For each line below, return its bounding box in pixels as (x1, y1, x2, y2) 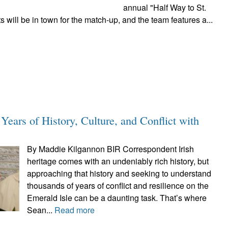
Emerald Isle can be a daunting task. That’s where (26, 192, 207, 204)
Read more (54, 204, 95, 216)
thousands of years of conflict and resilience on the (26, 180, 209, 191)
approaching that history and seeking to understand (26, 167, 211, 179)
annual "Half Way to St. (123, 2, 207, 13)
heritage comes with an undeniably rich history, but (26, 155, 209, 167)
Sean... (26, 204, 54, 216)
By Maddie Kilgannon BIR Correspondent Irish (26, 143, 194, 155)
